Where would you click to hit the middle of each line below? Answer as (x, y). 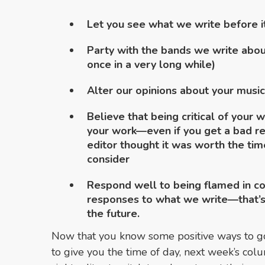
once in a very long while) (151, 64)
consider (108, 159)
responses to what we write (157, 199)
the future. (113, 213)
